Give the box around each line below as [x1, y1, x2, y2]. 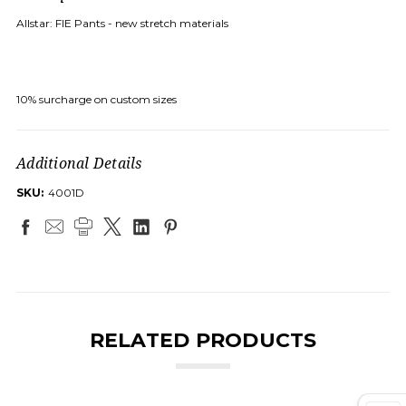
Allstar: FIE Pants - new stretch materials [16, 15, 228, 30]
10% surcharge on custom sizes [16, 92, 177, 106]
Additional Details [16, 152, 142, 173]
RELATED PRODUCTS [89, 327, 317, 353]
